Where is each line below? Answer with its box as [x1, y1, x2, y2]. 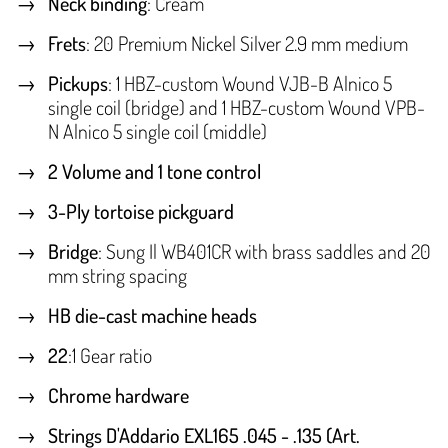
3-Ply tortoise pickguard [48, 198, 234, 225]
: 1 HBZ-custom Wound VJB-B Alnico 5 [108, 70, 392, 97]
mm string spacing [48, 262, 187, 289]
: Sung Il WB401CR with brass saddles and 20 [98, 238, 431, 265]
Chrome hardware [48, 382, 189, 409]
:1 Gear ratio [68, 342, 152, 369]
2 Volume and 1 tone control [48, 158, 261, 185]
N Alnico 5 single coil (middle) [48, 118, 267, 145]
